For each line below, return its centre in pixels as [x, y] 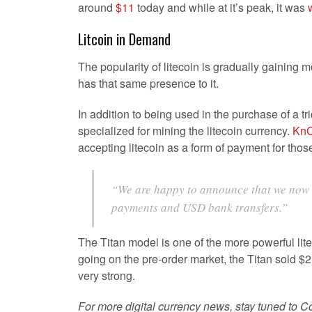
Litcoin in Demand [124, 39]
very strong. [107, 275]
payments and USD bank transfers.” [200, 207]
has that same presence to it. [148, 83]
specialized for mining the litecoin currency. [185, 131]
